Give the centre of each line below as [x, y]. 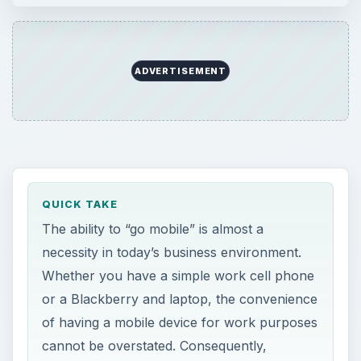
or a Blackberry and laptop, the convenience [180, 299]
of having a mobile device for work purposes [180, 322]
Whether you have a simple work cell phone [178, 275]
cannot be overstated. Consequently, [155, 345]
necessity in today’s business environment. [172, 252]
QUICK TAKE [80, 205]
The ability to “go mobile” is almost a [153, 228]
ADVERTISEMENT [180, 71]
